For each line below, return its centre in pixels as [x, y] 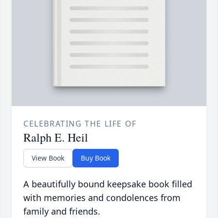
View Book [48, 158]
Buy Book [96, 158]
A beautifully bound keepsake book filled [108, 184]
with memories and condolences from [102, 198]
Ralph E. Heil [56, 137]
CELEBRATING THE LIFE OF [80, 124]
